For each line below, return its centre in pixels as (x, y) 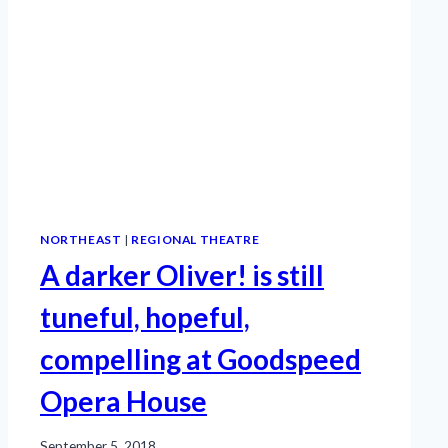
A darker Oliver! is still (182, 275)
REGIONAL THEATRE (195, 239)
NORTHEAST (81, 239)
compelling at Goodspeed (200, 359)
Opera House (123, 401)
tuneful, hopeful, (145, 317)
